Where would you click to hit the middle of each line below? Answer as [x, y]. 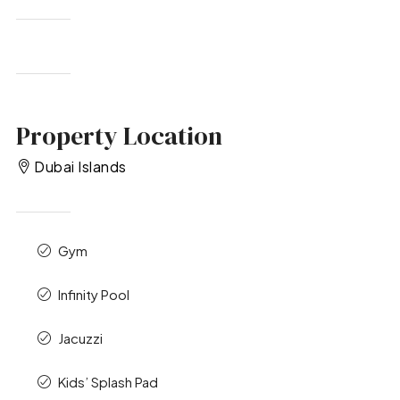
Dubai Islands [80, 167]
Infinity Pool [93, 295]
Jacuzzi [80, 338]
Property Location [119, 135]
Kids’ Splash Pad [108, 382]
